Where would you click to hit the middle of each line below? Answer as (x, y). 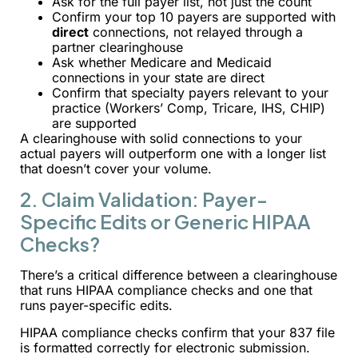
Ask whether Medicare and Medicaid (162, 62)
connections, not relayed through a (196, 32)
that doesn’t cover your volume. (116, 168)
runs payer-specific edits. (96, 306)
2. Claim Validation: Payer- (144, 199)
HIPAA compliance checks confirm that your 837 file (177, 332)
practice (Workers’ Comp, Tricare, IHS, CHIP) (189, 107)
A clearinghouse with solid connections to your (161, 138)
